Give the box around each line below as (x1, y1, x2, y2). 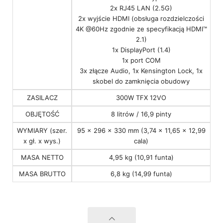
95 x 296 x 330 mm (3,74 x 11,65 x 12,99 (77, 126, 206, 135)
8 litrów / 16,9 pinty (111, 110, 171, 118)
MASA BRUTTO (18, 170, 66, 178)
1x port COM (121, 56, 161, 65)
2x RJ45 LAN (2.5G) (110, 4, 172, 12)
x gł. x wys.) (23, 137, 61, 145)
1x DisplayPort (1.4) (111, 46, 171, 54)
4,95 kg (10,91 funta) (109, 153, 174, 162)
